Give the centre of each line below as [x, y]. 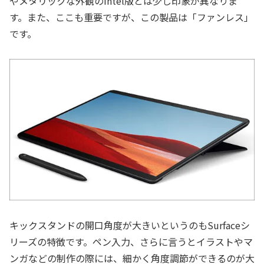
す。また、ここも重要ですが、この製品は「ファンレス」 [131, 17]
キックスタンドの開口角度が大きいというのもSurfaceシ [130, 225]
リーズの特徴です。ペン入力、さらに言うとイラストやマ [131, 241]
